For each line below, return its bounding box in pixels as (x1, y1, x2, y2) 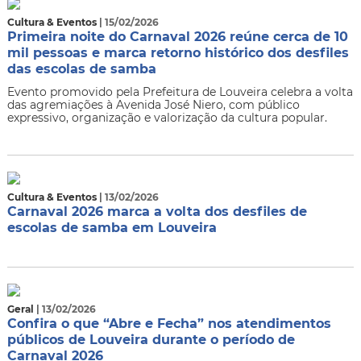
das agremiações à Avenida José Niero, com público (6, 98, 300, 112)
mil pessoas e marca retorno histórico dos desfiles (6, 45, 349, 60)
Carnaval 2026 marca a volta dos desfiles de (6, 204, 307, 219)
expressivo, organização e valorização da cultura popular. (6, 110, 327, 125)
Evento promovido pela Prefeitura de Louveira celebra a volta (6, 85, 353, 99)
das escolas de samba (6, 61, 156, 77)
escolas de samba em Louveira (6, 220, 217, 235)
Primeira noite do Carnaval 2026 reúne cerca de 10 (6, 29, 348, 44)
